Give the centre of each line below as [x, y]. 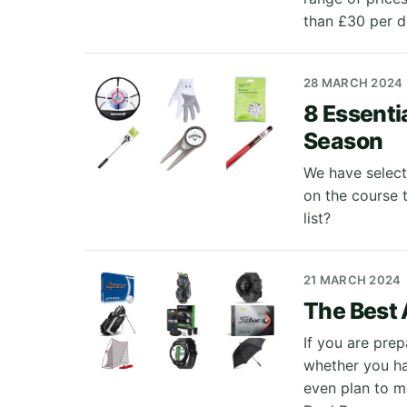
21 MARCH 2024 [352, 280]
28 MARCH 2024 [353, 83]
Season [343, 141]
